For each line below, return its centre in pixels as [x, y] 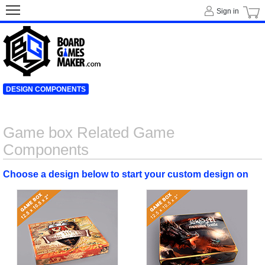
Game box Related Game [89, 132]
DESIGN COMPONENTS [46, 89]
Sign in [228, 11]
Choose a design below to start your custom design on [126, 174]
